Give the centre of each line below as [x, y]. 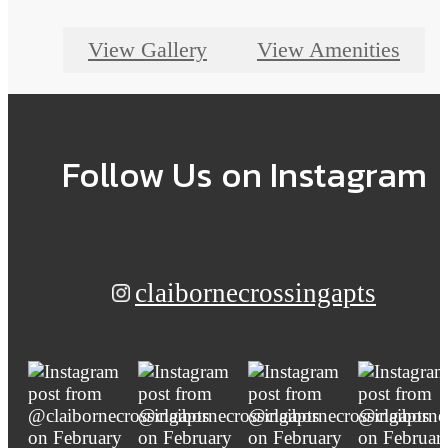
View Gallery [147, 49]
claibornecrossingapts [255, 293]
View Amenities [328, 49]
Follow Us [141, 175]
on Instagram [323, 175]
